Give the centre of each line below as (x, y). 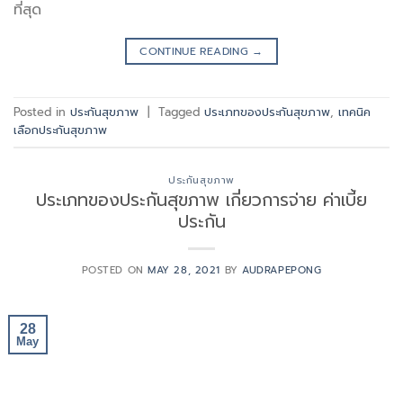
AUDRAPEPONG (282, 271)
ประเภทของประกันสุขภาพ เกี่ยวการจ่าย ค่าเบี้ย (201, 201)
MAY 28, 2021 (184, 271)
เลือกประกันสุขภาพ (60, 130)
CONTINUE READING (196, 51)
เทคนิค (354, 112)
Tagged (181, 112)
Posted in (42, 112)
